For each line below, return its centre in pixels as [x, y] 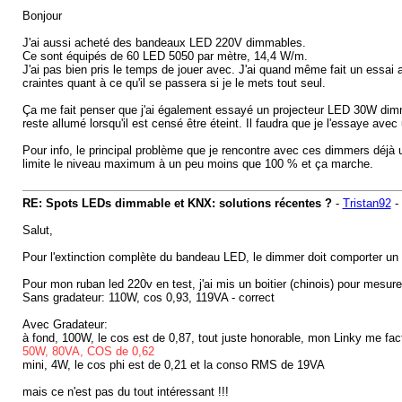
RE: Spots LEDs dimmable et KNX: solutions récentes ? [177, 203]
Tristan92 [367, 203]
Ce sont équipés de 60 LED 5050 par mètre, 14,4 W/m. [165, 56]
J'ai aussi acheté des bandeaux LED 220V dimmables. [166, 43]
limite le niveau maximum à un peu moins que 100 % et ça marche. [197, 164]
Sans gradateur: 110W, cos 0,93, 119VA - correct [148, 297]
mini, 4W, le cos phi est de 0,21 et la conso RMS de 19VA [173, 365]
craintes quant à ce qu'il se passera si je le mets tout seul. [174, 83]
